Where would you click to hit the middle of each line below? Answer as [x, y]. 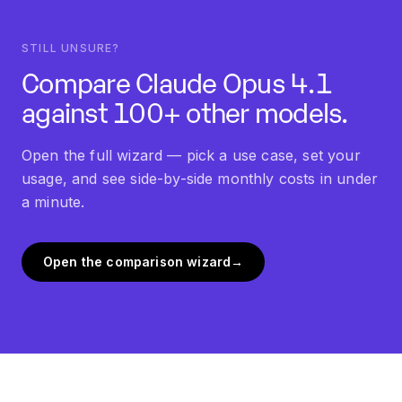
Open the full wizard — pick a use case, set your [191, 156]
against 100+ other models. [185, 111]
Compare [79, 82]
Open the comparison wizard [137, 262]
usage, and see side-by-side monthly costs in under [200, 179]
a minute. [53, 202]
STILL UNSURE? [71, 48]
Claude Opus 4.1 [233, 82]
